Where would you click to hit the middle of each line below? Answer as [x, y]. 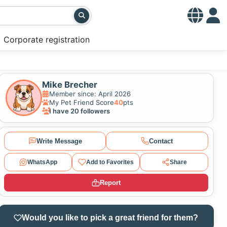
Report [110, 183]
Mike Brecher [70, 85]
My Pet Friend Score [81, 103]
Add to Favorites [110, 162]
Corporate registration [46, 40]
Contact [161, 141]
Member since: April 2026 [90, 94]
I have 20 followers [79, 111]
